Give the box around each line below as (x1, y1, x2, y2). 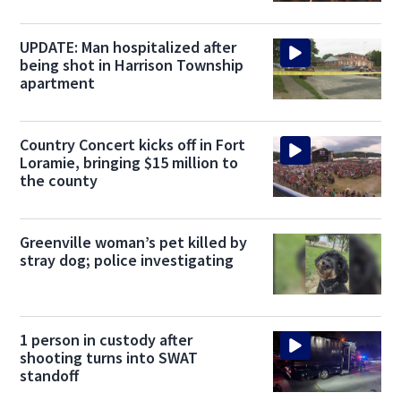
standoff (20, 365, 80, 387)
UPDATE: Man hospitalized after (20, 37, 237, 58)
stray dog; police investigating (20, 250, 235, 271)
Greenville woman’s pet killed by (20, 232, 248, 253)
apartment (20, 73, 96, 94)
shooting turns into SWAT (20, 347, 199, 369)
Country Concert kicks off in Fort (20, 134, 246, 156)
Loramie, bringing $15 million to (20, 152, 239, 174)
